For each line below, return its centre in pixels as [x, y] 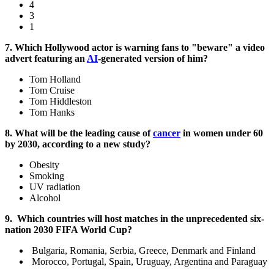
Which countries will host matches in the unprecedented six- [141, 219]
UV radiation [55, 187]
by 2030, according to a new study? [78, 144]
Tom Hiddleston [61, 102]
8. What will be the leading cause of [79, 133]
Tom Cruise [52, 91]
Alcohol [45, 198]
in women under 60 [222, 133]
